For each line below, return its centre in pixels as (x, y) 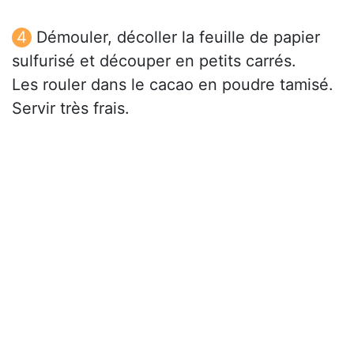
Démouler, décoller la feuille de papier (178, 38)
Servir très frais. (71, 109)
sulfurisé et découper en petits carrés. (154, 61)
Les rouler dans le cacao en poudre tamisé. (173, 85)
